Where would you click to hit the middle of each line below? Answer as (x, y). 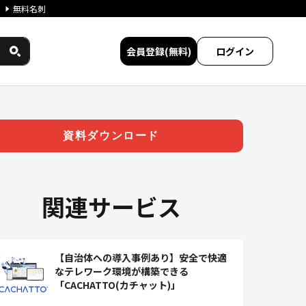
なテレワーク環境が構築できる (122, 271)
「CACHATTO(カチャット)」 (118, 285)
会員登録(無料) (158, 51)
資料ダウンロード (111, 136)
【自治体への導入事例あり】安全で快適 (141, 258)
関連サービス (111, 207)
